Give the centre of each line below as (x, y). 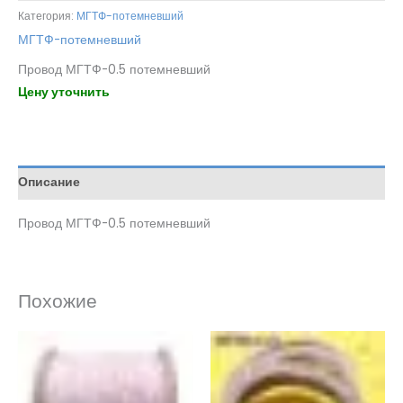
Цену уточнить (64, 93)
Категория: (47, 15)
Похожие (58, 300)
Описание (49, 183)
